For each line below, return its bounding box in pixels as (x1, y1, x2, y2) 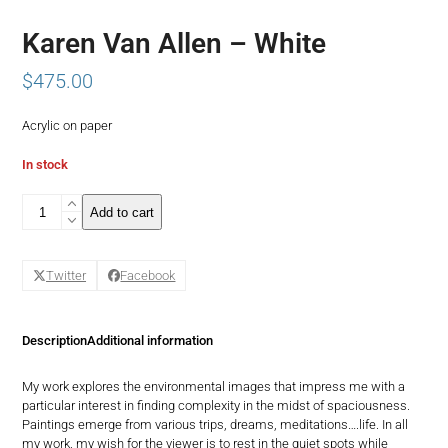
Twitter (46, 267, 87, 283)
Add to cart (90, 204, 155, 220)
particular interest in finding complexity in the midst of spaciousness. (22, 397, 411, 413)
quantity (21, 290, 67, 306)
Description (22, 332, 88, 348)
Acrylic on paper (22, 118, 113, 134)
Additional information (87, 332, 214, 348)
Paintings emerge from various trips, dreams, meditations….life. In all (22, 416, 409, 432)
